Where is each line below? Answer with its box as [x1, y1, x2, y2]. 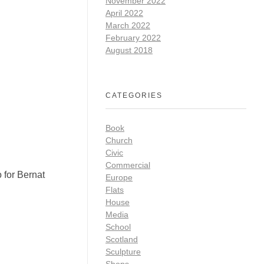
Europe [105, 173, 133, 183]
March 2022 [105, 21, 150, 31]
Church [105, 136, 133, 146]
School [105, 222, 131, 232]
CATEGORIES [105, 91, 163, 100]
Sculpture [105, 247, 141, 257]
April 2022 [105, 8, 143, 18]
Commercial [105, 160, 150, 170]
